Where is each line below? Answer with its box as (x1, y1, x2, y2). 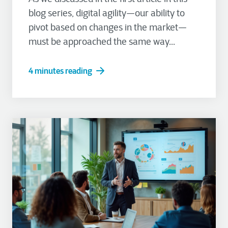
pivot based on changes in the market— (28, 22, 187, 33)
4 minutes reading (28, 66, 92, 76)
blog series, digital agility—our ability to (28, 8, 185, 19)
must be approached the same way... (28, 36, 175, 47)
